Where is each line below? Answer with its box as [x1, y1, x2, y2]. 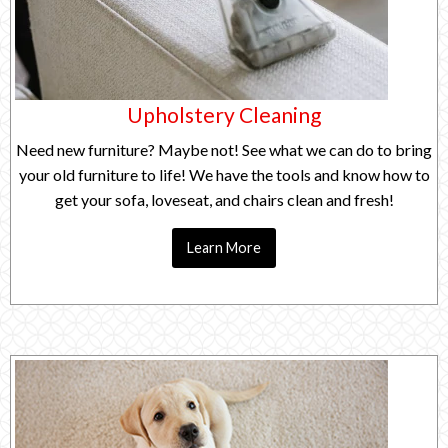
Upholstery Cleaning [127, 101, 321, 127]
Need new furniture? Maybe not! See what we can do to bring [16, 139, 432, 159]
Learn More [187, 239, 261, 257]
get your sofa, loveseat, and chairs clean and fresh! [54, 189, 394, 209]
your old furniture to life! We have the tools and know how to [18, 164, 430, 184]
